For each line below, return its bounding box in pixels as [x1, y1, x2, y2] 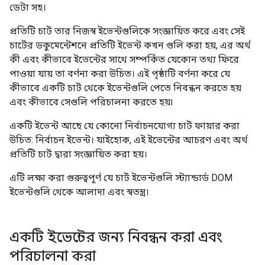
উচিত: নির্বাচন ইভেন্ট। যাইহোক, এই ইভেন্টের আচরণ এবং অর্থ [9, 134, 248, 146]
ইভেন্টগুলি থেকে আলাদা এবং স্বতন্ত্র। [9, 186, 149, 198]
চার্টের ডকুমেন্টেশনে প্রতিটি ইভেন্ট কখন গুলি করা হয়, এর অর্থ [9, 40, 251, 51]
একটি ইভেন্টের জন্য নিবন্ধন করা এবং [9, 228, 222, 246]
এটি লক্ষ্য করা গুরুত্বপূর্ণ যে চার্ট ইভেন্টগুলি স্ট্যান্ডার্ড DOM [9, 172, 232, 183]
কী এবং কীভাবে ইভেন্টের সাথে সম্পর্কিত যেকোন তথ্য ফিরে [9, 54, 239, 65]
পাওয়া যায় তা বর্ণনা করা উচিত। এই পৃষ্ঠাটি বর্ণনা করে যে [9, 68, 230, 79]
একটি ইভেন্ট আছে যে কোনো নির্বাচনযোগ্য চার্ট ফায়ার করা [9, 120, 240, 131]
